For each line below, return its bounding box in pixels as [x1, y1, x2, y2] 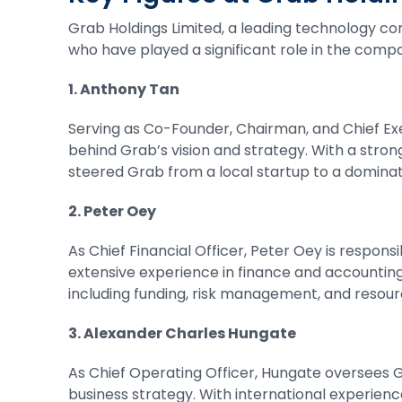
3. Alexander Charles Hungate [68, 323, 296, 344]
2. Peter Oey [68, 201, 156, 222]
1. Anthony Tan [68, 79, 179, 100]
